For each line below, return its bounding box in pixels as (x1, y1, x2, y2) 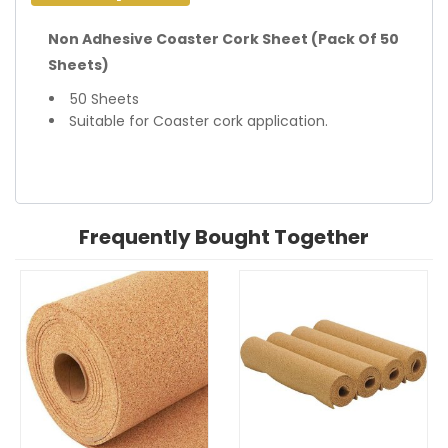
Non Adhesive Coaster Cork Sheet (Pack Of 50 (48, 29, 399, 49)
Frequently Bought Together (79, 222, 369, 251)
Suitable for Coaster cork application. (69, 111, 328, 131)
